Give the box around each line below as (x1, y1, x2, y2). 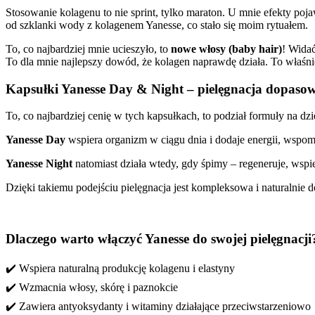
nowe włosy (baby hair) (171, 42, 282, 55)
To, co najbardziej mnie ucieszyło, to (6, 42, 171, 55)
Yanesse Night (6, 157, 75, 170)
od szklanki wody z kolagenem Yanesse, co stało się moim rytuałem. (6, 18, 308, 31)
